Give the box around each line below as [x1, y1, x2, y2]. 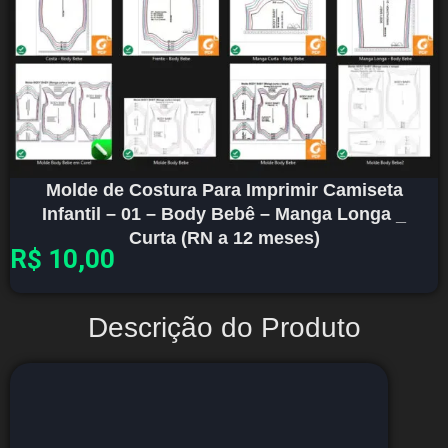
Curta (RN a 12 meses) [128, 228, 320, 249]
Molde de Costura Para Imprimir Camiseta [45, 180, 403, 201]
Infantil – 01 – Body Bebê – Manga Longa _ [42, 204, 406, 225]
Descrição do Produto [87, 312, 361, 344]
